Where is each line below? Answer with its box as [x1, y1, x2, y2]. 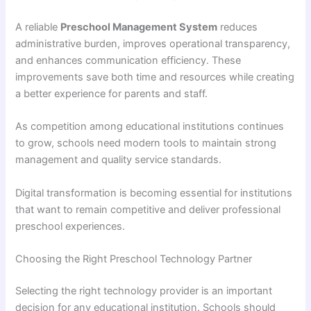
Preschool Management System [60, 21, 218, 34]
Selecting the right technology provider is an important [15, 285, 273, 297]
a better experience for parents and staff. [15, 87, 208, 101]
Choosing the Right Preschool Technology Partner [15, 253, 253, 266]
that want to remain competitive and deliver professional [15, 203, 281, 216]
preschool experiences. [15, 219, 126, 233]
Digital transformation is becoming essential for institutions [15, 186, 293, 199]
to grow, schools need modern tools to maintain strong [15, 137, 277, 150]
